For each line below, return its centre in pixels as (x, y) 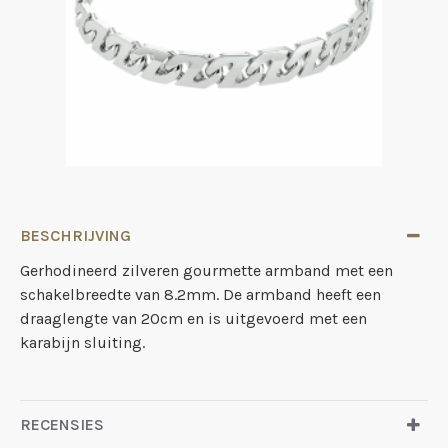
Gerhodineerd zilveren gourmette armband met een (206, 270)
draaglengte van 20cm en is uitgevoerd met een (193, 318)
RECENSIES (62, 424)
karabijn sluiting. (82, 342)
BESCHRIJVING (75, 235)
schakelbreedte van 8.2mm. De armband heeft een (200, 294)
